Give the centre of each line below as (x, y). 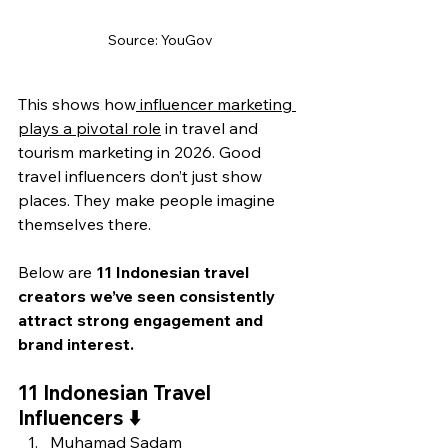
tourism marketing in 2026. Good (141, 151)
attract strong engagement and (142, 319)
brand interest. (76, 343)
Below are (57, 271)
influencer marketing (216, 103)
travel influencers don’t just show (142, 175)
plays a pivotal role (89, 127)
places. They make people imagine (148, 199)
